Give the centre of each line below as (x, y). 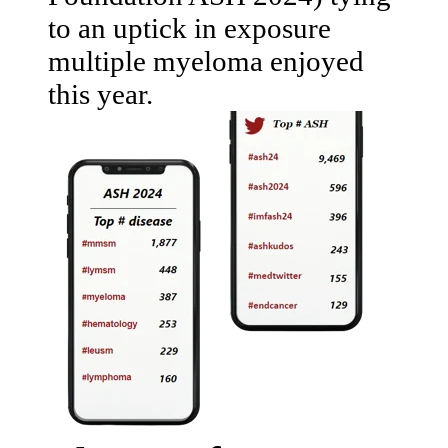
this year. (100, 93)
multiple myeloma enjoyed (206, 60)
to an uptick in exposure (189, 27)
